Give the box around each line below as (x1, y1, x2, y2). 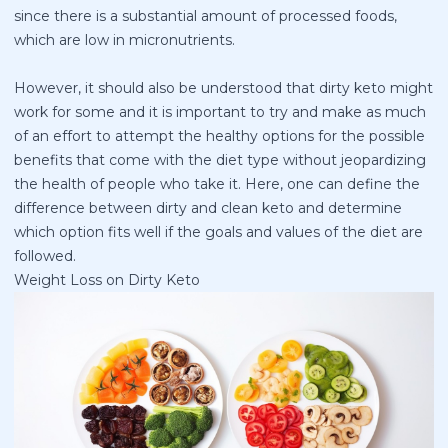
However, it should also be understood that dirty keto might (14, 78, 433, 97)
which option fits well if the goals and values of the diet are (14, 222, 423, 241)
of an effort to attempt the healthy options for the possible (14, 126, 425, 145)
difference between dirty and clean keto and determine (14, 198, 402, 217)
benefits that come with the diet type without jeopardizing (14, 150, 426, 169)
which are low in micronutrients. (14, 30, 235, 49)
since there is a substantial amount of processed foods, (14, 6, 397, 25)
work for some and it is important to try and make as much (14, 102, 426, 121)
